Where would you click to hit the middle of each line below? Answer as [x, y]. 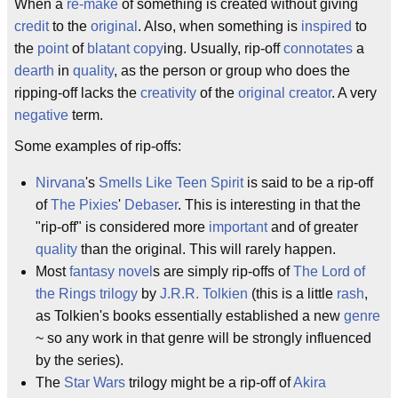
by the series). [80, 360]
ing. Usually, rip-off [223, 48]
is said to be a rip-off [308, 183]
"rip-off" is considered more [122, 227]
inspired [326, 26]
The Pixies [84, 205]
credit [32, 26]
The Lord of [329, 271]
